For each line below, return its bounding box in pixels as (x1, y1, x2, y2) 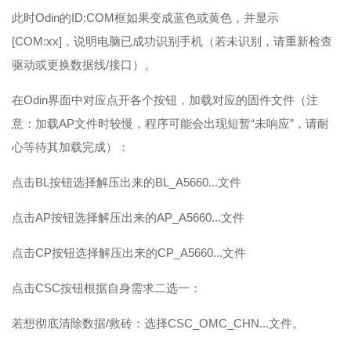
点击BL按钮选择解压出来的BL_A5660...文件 (12, 175, 241, 189)
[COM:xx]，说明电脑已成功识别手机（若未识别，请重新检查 (12, 34, 332, 48)
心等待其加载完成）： (12, 140, 129, 154)
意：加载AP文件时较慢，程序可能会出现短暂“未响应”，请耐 (12, 117, 329, 130)
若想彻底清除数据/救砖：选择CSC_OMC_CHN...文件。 (12, 317, 304, 330)
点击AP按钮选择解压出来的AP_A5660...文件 (12, 211, 244, 224)
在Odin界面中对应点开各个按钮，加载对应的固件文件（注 (12, 93, 318, 107)
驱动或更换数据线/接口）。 (12, 58, 156, 71)
